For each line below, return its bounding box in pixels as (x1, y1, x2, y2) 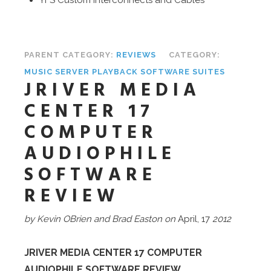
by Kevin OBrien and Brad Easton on (24, 213, 175, 224)
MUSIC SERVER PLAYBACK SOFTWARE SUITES (24, 67, 225, 76)
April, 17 (175, 213, 210, 224)
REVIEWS (116, 50, 156, 59)
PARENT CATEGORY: (24, 50, 116, 59)
